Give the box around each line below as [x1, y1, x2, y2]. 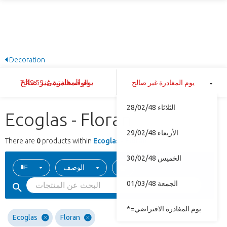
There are [5, 137, 36, 145]
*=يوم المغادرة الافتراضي [134, 204, 201, 213]
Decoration [8, 55, 45, 64]
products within [41, 137, 93, 145]
